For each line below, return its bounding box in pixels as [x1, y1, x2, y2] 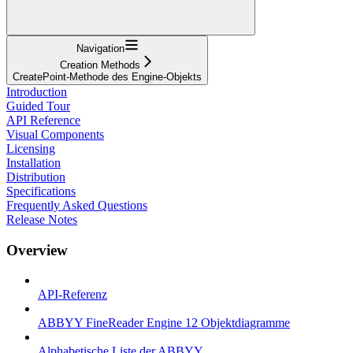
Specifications [6, 184, 76, 198]
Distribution [6, 169, 65, 184]
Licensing [6, 141, 55, 155]
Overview [6, 241, 68, 258]
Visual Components [6, 127, 104, 141]
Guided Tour [6, 98, 70, 113]
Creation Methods [60, 58, 140, 71]
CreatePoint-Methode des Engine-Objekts [13, 70, 202, 83]
